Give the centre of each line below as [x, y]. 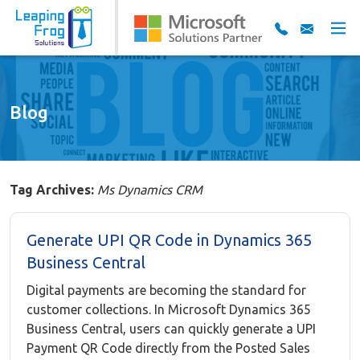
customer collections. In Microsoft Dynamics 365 [169, 309]
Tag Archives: [52, 190]
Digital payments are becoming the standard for [166, 290]
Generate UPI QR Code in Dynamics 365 [169, 240]
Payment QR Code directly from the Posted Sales [168, 348]
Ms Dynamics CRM [150, 190]
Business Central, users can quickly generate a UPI [171, 329]
